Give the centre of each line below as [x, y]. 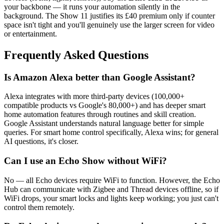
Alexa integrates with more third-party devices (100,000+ [94, 96]
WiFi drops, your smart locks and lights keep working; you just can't [111, 198]
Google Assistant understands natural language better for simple [104, 123]
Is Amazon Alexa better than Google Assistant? [100, 77]
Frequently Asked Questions [76, 55]
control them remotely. [39, 207]
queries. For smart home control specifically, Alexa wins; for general [111, 132]
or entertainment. [30, 33]
